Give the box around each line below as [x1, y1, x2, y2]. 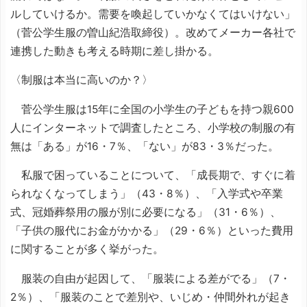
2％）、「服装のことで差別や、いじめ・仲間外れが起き [10, 290, 291, 304]
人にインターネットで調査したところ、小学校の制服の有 [10, 121, 295, 134]
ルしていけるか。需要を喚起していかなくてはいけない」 [10, 7, 295, 21]
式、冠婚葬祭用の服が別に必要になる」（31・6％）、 [10, 206, 281, 219]
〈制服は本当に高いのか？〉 [10, 73, 153, 86]
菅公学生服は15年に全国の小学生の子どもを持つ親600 [10, 102, 294, 116]
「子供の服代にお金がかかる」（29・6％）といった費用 [10, 224, 293, 237]
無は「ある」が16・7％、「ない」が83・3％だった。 [10, 139, 279, 153]
